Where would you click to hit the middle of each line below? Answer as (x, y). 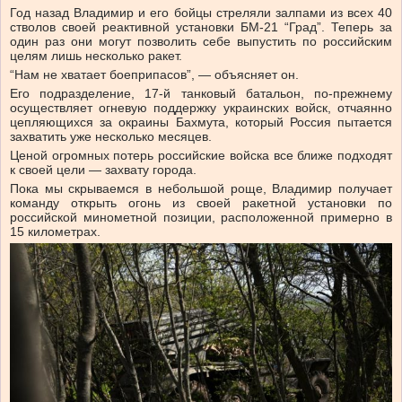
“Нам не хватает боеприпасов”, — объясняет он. (154, 75)
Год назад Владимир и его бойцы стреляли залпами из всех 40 (201, 13)
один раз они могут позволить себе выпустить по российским (201, 42)
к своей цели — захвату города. (103, 170)
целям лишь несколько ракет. (96, 56)
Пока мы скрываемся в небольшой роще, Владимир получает (201, 189)
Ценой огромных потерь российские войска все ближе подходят (201, 156)
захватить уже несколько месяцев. (111, 137)
